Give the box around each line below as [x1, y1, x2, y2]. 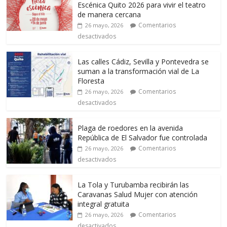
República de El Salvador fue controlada [78, 132, 208, 142]
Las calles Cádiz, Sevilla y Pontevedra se [78, 56, 209, 66]
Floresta [78, 75, 105, 86]
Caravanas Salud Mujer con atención [78, 189, 198, 199]
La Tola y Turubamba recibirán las [78, 179, 190, 190]
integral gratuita [78, 199, 130, 209]
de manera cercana [78, 9, 141, 19]
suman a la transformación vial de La [78, 66, 200, 76]
